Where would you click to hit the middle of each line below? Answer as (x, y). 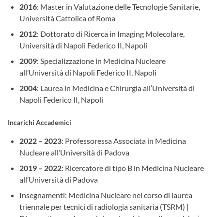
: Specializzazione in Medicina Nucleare (101, 61)
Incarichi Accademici (39, 122)
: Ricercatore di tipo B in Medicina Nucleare (133, 168)
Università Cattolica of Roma (67, 18)
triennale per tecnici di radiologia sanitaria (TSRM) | (104, 207)
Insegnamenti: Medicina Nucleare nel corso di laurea (106, 195)
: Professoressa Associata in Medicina (124, 141)
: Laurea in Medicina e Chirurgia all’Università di (116, 88)
